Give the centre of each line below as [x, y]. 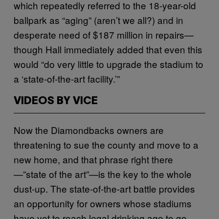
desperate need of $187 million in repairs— [104, 34]
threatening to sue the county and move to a [106, 144]
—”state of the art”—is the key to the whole [103, 174]
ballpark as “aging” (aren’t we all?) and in [99, 20]
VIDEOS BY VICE [56, 101]
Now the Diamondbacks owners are [89, 130]
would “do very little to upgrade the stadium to [109, 64]
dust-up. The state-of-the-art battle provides [104, 188]
